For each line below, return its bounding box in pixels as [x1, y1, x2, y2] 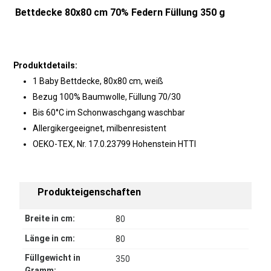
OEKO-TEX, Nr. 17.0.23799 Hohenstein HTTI [33, 139, 196, 149]
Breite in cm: [25, 214, 75, 224]
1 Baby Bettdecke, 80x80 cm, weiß [33, 76, 163, 87]
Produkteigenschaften [38, 186, 141, 198]
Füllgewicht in [25, 253, 80, 263]
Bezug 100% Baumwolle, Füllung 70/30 [33, 92, 181, 102]
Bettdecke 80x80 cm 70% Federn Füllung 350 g [15, 7, 225, 19]
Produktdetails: [13, 60, 77, 71]
